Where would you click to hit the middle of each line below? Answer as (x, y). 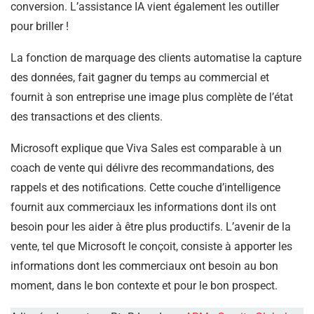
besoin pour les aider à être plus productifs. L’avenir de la (151, 227)
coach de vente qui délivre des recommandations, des (142, 168)
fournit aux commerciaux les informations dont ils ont (143, 207)
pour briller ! (40, 27)
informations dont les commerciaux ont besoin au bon (144, 266)
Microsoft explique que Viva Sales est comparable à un (146, 149)
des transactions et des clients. (87, 117)
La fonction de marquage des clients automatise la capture (156, 58)
